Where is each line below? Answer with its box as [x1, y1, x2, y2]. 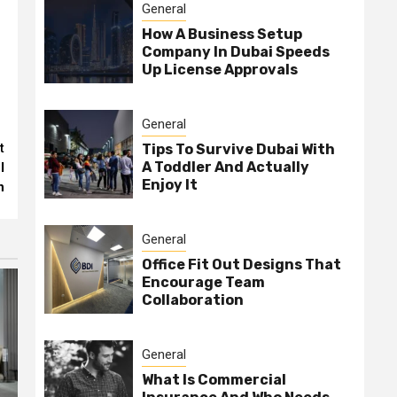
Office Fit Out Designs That [142, 256, 341, 274]
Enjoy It [142, 176, 198, 194]
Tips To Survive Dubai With [142, 141, 335, 159]
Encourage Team [142, 274, 265, 292]
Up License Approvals [142, 61, 298, 79]
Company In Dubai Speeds [142, 43, 330, 61]
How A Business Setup [142, 26, 302, 43]
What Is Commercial [142, 371, 286, 389]
